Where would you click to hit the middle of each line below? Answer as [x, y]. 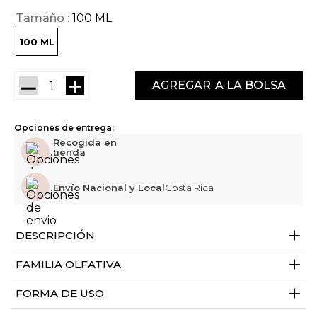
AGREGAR [181, 85]
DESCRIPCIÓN [55, 236]
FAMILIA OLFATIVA [68, 265]
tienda [69, 152]
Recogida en [85, 143]
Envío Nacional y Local [109, 188]
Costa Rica [189, 188]
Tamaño [40, 18]
